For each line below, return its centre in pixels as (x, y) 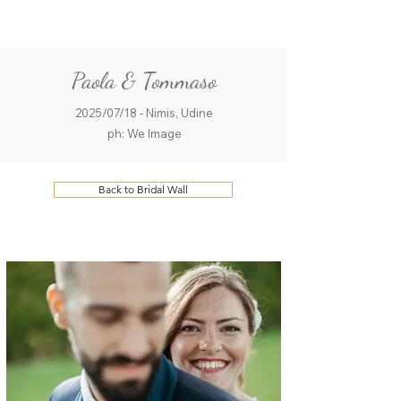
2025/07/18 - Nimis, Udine (144, 113)
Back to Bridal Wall (143, 189)
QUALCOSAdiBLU (72, 24)
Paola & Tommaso (144, 80)
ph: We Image (144, 133)
